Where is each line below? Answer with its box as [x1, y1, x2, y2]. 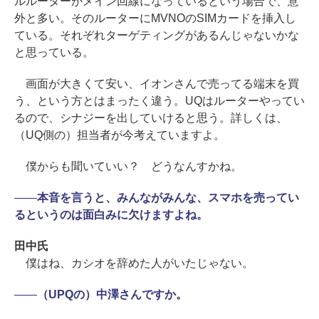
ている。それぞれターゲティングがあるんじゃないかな [14, 29, 299, 42]
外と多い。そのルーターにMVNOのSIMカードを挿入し [14, 12, 296, 25]
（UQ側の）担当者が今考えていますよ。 [14, 129, 225, 142]
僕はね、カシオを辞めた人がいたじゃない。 [14, 257, 253, 270]
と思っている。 [14, 46, 94, 59]
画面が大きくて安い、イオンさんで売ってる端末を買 [14, 78, 299, 90]
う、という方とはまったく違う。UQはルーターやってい [14, 95, 305, 108]
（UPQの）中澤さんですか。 [36, 288, 187, 301]
